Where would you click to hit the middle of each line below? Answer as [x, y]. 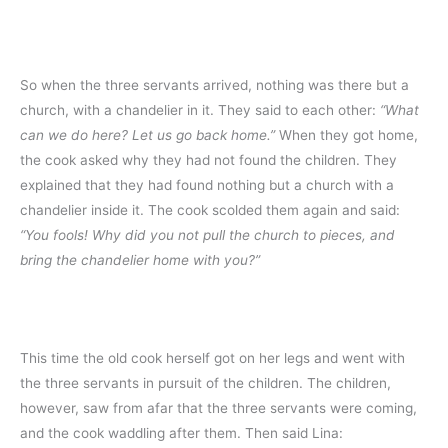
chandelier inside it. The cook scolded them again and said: [210, 210]
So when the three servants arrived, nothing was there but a [214, 85]
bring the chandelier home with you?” [140, 260]
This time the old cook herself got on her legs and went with [212, 357]
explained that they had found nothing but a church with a [207, 185]
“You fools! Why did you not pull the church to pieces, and [207, 235]
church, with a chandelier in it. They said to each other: [200, 110]
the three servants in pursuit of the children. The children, [205, 382]
